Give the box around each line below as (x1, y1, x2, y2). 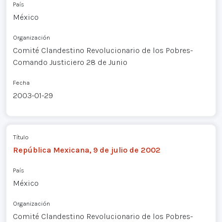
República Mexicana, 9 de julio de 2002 (12, 145, 161, 155)
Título (12, 133, 29, 141)
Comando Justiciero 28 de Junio (12, 57, 127, 67)
